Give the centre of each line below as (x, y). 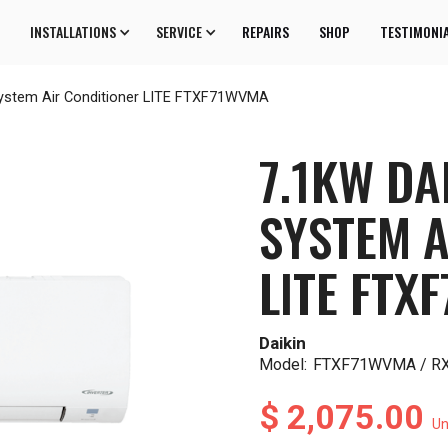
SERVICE (179, 32)
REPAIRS (265, 32)
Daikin (282, 342)
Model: (283, 364)
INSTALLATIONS (73, 32)
